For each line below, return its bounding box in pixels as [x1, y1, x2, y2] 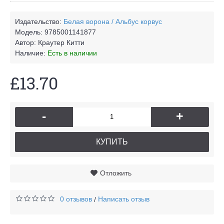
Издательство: [15, 17, 63, 25]
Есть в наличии [47, 48, 97, 57]
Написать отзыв [98, 194, 149, 203]
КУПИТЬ [96, 137, 128, 146]
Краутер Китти [38, 38, 84, 46]
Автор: [15, 38, 38, 46]
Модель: [15, 27, 44, 36]
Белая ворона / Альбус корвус [63, 17, 162, 25]
